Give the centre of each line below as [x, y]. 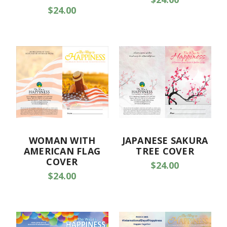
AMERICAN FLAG [62, 151]
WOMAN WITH [62, 141]
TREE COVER [165, 151]
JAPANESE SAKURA [165, 141]
